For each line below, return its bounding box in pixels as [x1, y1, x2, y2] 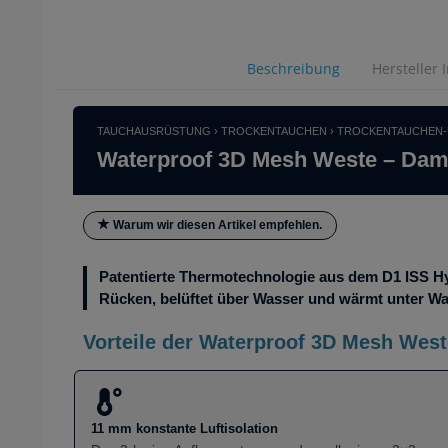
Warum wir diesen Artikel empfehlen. [110, 218, 322, 233]
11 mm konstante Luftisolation [91, 420, 278, 436]
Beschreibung [246, 59, 340, 79]
